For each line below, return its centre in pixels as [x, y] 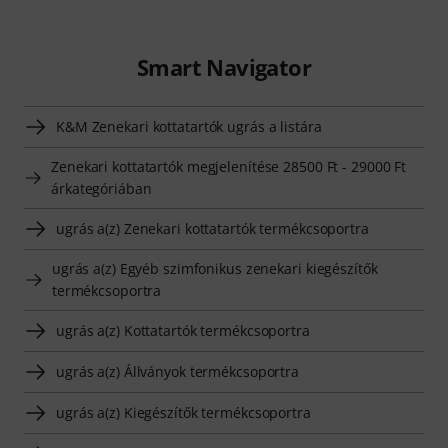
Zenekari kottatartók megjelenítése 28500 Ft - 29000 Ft [229, 166]
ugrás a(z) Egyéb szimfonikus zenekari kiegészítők [214, 268]
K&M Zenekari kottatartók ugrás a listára [189, 126]
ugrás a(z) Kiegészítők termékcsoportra [183, 412]
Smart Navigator [223, 66]
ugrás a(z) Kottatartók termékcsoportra [183, 330]
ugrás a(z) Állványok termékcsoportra [178, 371]
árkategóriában [101, 188]
